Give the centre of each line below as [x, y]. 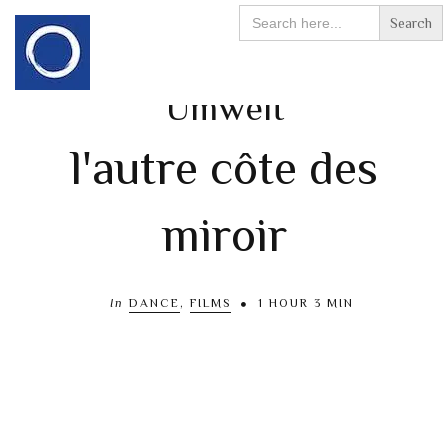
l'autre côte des [224, 168]
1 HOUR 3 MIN [303, 303]
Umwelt [224, 108]
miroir [224, 235]
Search [264, 13]
